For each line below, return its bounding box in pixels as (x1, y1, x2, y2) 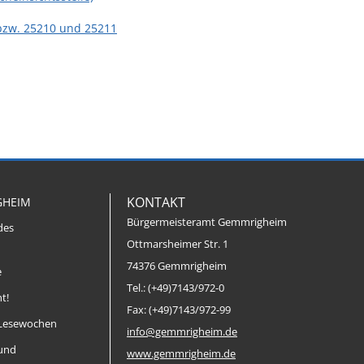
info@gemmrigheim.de (127, 325, 237, 339)
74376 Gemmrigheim (127, 259, 227, 273)
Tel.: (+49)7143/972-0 (127, 281, 224, 295)
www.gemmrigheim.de (127, 347, 236, 361)
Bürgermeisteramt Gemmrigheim (127, 215, 287, 229)
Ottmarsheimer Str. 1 (127, 237, 228, 251)
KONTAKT (127, 193, 185, 211)
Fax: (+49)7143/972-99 (127, 303, 231, 317)
